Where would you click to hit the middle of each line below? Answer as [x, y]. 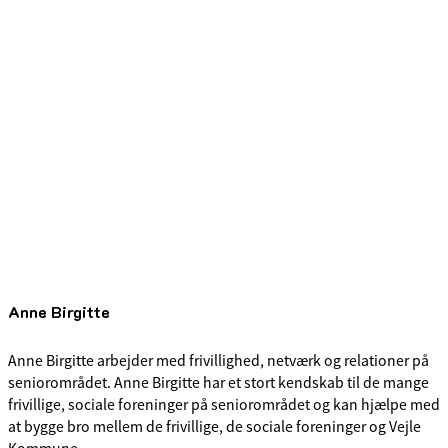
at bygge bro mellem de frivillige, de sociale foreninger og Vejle [214, 426]
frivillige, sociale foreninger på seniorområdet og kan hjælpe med [224, 404]
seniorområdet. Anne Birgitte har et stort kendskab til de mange [218, 382]
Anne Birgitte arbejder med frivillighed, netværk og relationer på [218, 360]
